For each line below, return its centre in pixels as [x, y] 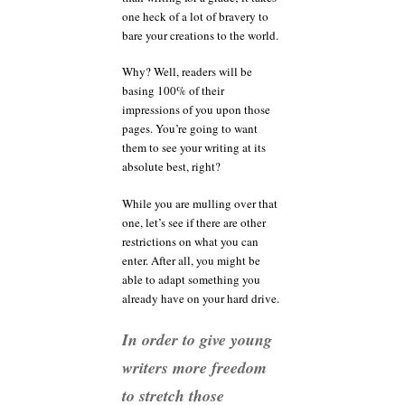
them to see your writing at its [194, 148]
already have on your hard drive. [201, 298]
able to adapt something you [191, 279]
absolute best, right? [171, 167]
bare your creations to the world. [200, 35]
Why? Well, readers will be [187, 72]
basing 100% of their [173, 91]
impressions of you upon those [196, 110]
